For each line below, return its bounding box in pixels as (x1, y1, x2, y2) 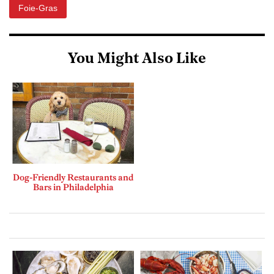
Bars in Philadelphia (32, 181, 114, 193)
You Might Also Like (68, 52, 206, 67)
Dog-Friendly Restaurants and (13, 171, 133, 183)
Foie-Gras (18, 3, 57, 13)
